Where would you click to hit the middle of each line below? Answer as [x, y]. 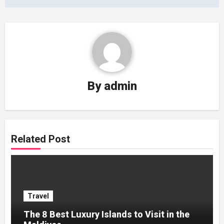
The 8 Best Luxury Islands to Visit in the [107, 214]
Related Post [41, 139]
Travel [38, 196]
